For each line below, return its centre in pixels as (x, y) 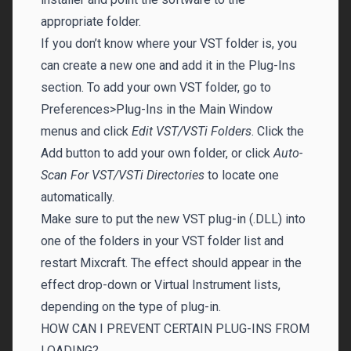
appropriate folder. (91, 22)
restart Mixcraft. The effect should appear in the (171, 263)
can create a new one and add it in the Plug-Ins (168, 65)
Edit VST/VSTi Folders (192, 131)
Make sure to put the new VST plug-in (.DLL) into (173, 219)
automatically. (78, 197)
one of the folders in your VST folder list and (162, 241)
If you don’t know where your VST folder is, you (169, 43)
